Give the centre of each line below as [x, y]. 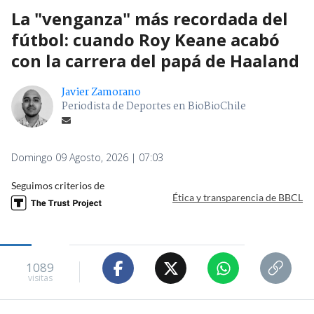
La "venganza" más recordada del [150, 19]
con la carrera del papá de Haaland [155, 61]
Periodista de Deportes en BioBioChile [154, 107]
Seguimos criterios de [58, 186]
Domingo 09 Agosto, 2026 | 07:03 [87, 158]
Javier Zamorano [101, 93]
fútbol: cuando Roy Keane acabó [145, 40]
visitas [40, 278]
